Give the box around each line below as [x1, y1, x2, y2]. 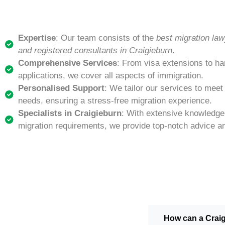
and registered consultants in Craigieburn [18, 46, 173, 56]
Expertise [18, 33, 56, 43]
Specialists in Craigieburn [18, 108, 122, 119]
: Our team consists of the [56, 33, 157, 43]
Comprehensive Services [18, 58, 118, 68]
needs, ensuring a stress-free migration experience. [18, 96, 212, 106]
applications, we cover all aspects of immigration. [18, 71, 204, 81]
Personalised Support [18, 83, 105, 93]
